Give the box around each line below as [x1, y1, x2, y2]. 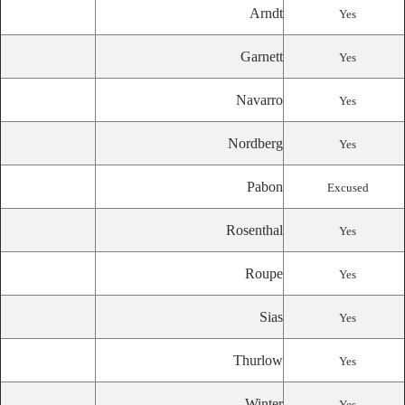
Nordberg [228, 136, 283, 151]
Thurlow [233, 353, 283, 368]
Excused [326, 181, 369, 194]
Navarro [236, 92, 283, 108]
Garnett [240, 49, 283, 64]
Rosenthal [226, 222, 283, 238]
